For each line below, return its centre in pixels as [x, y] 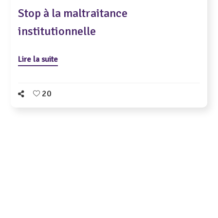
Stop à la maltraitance [73, 13]
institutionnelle [57, 31]
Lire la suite [38, 59]
